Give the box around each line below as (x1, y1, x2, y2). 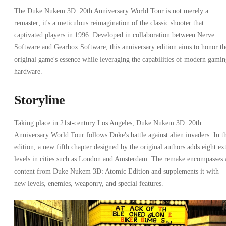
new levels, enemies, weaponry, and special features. (14, 179, 163, 187)
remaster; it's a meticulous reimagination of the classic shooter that (14, 19, 204, 27)
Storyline (14, 92, 69, 107)
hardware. (14, 67, 42, 75)
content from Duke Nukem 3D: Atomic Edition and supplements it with (14, 167, 219, 175)
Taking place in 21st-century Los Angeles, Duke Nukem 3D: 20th (14, 119, 201, 127)
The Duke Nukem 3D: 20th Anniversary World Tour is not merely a (14, 7, 208, 15)
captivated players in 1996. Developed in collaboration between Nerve (14, 31, 214, 39)
